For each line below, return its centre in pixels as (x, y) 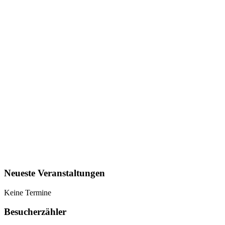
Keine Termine (28, 192)
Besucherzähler (35, 212)
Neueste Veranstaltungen (54, 173)
